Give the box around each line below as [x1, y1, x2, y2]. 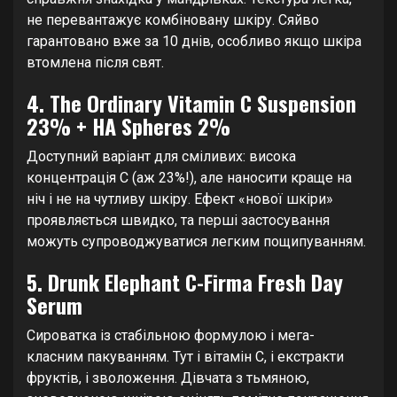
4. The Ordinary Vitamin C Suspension [27, 86, 356, 119]
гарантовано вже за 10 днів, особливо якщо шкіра [27, 32, 362, 50]
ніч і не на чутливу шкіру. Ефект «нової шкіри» [27, 190, 333, 207]
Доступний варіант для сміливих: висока [27, 147, 296, 165]
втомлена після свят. [27, 53, 164, 71]
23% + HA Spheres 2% [27, 109, 230, 142]
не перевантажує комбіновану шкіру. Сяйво [27, 11, 319, 28]
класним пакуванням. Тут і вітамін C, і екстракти [27, 347, 344, 365]
